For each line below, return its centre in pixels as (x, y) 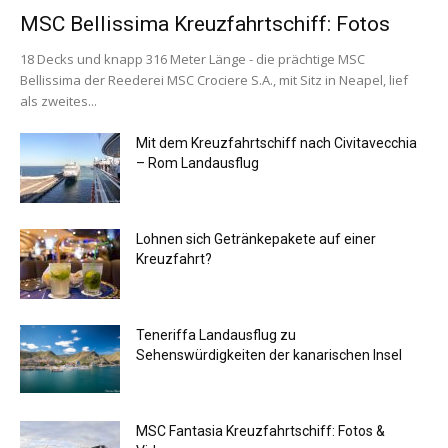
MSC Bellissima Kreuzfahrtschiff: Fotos (205, 23)
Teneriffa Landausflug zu (216, 334)
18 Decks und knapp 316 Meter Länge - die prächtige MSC (192, 58)
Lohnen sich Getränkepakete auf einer (256, 238)
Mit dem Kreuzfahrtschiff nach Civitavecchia (276, 142)
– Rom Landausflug (197, 162)
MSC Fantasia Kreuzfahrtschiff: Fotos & (260, 430)
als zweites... (58, 100)
